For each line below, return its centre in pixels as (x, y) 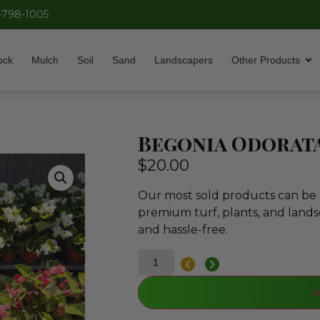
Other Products (266, 60)
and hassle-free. (183, 230)
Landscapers (184, 60)
